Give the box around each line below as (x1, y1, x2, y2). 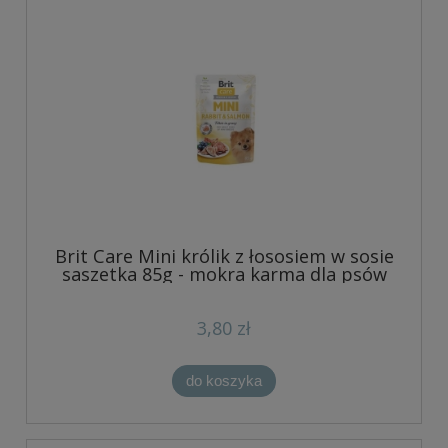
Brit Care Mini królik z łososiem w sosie (54, 243, 394, 268)
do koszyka (186, 371, 262, 389)
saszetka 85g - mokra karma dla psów (61, 261, 387, 286)
